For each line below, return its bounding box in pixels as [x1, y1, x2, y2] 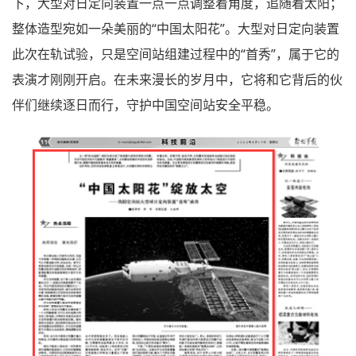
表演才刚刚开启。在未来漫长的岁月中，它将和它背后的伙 [12, 71, 342, 89]
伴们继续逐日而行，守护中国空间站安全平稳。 [12, 96, 279, 114]
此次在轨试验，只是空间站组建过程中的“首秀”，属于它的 [12, 45, 339, 64]
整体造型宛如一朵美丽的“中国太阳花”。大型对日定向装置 [12, 20, 339, 38]
